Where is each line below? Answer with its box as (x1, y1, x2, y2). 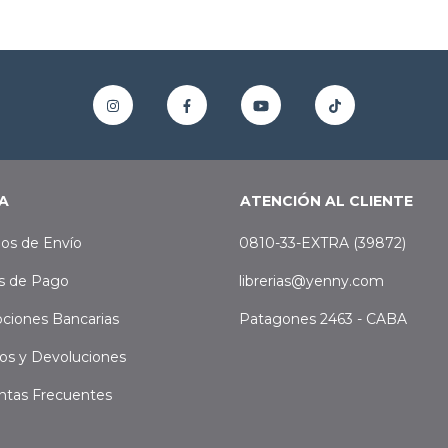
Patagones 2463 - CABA (239, 310, 407, 329)
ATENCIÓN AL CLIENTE (240, 192, 413, 211)
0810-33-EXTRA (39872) (239, 234, 406, 253)
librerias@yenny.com (239, 272, 384, 291)
